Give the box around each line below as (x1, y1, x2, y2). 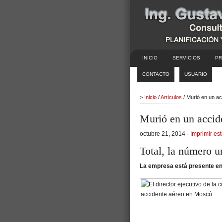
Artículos (161, 94, 182, 100)
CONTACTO (142, 71, 169, 77)
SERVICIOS (172, 55, 200, 60)
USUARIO (184, 71, 207, 77)
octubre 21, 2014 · (140, 130, 190, 137)
